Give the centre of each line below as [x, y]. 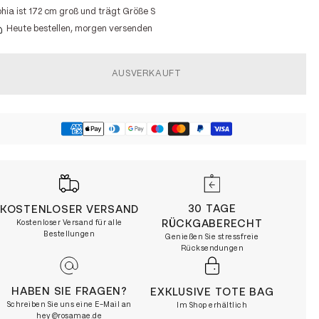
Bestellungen [69, 234]
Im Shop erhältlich [212, 305]
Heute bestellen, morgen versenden [80, 29]
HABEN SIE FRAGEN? [69, 292]
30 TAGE [212, 209]
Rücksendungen [212, 249]
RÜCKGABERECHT [212, 224]
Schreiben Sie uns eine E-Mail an [69, 305]
